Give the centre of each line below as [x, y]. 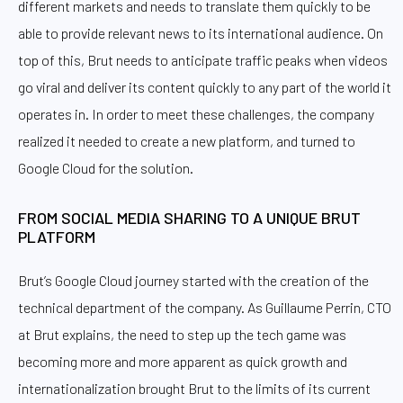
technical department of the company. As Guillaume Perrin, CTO [205, 307]
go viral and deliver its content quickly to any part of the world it [205, 87]
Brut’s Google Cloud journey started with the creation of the [193, 280]
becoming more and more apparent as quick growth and [183, 361]
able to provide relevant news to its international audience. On [201, 33]
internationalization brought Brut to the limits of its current [194, 388]
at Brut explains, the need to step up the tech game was [182, 334]
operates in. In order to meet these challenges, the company [196, 114]
